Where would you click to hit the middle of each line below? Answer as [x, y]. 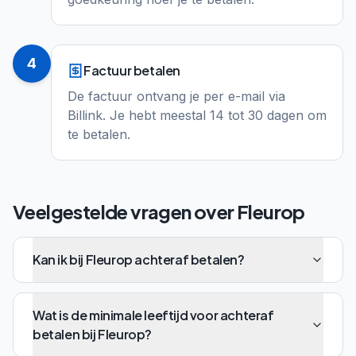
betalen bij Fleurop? [92, 334]
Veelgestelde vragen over [125, 211]
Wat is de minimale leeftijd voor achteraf [153, 315]
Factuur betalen [132, 70]
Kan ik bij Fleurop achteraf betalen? [139, 259]
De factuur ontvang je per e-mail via [176, 96]
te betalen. [99, 134]
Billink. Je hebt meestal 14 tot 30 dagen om [197, 115]
